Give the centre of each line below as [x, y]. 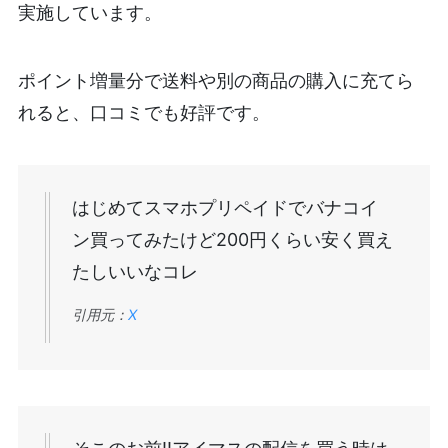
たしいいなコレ [134, 271]
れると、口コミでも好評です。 [143, 112]
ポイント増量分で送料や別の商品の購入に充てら [215, 80]
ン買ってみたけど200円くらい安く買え [232, 239]
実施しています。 [89, 13]
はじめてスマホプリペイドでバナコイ [224, 207]
